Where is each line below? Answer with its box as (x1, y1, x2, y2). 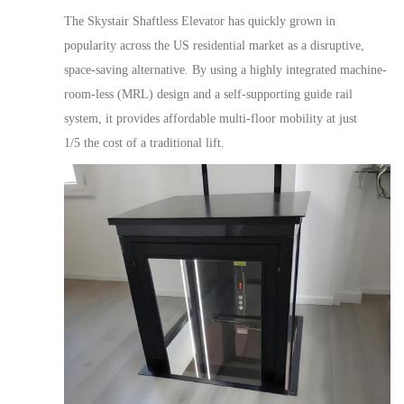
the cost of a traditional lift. (80, 136, 225, 150)
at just (323, 112, 357, 125)
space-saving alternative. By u (64, 63, 216, 77)
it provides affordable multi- (106, 112, 251, 125)
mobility (280, 112, 323, 125)
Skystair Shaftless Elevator (87, 14, 225, 28)
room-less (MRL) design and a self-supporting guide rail (64, 87, 353, 101)
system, (64, 112, 106, 125)
